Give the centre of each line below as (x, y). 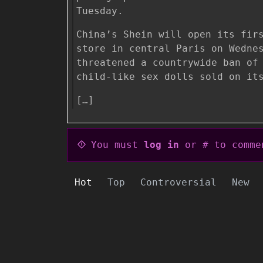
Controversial (178, 182)
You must (117, 144)
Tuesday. (100, 11)
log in (161, 144)
